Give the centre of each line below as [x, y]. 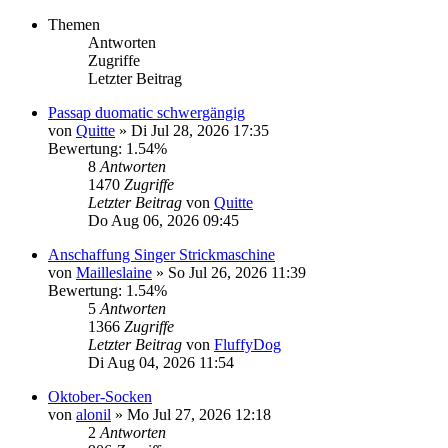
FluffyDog [247, 344]
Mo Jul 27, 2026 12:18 [199, 414]
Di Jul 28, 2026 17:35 [200, 130]
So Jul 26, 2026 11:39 [237, 272]
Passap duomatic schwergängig [146, 112]
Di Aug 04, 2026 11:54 [161, 362]
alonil [93, 414]
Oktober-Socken [100, 396]
